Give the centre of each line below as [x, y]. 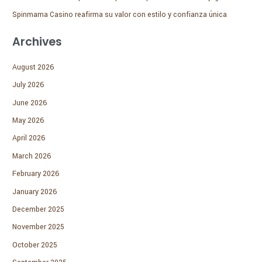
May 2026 [29, 120]
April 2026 [29, 138]
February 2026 [36, 174]
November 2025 [39, 227]
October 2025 [35, 245]
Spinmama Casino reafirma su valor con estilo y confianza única [120, 15]
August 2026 [34, 67]
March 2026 [32, 156]
